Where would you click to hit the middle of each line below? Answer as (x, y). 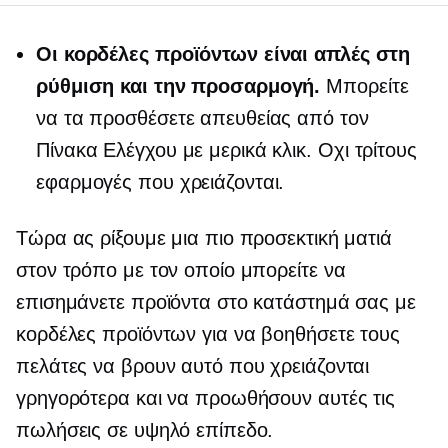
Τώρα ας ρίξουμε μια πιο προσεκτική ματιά (204, 238)
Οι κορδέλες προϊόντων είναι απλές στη (223, 54)
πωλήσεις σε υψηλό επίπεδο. (145, 430)
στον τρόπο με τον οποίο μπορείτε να (181, 270)
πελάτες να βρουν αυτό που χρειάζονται (193, 366)
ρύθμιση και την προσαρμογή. (178, 86)
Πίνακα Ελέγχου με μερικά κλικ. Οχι (195, 150)
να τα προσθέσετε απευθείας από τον (202, 118)
